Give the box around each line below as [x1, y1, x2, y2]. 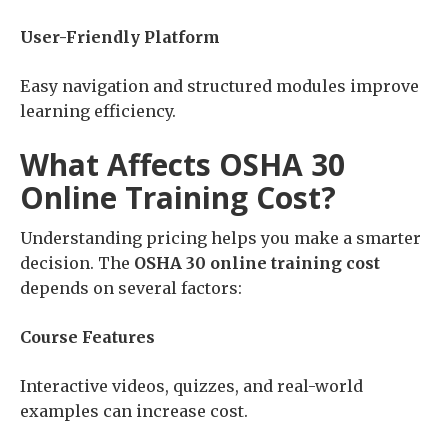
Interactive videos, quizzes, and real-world [20, 376, 363, 397]
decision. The [20, 253, 134, 274]
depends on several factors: [20, 278, 242, 299]
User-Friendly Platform [20, 27, 220, 48]
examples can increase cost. [20, 401, 248, 422]
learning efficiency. [20, 101, 176, 122]
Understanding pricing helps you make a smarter [20, 228, 421, 249]
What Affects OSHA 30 [20, 144, 345, 186]
